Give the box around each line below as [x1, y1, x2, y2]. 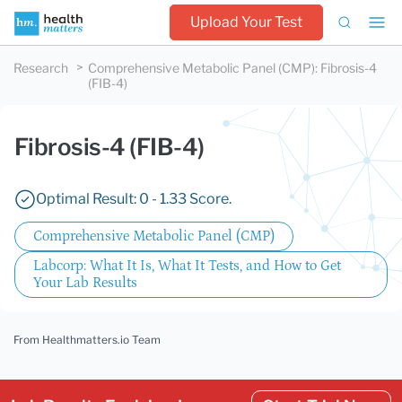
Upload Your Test [190, 13, 302, 31]
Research [13, 60, 68, 75]
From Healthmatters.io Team [13, 333, 161, 346]
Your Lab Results [33, 275, 137, 291]
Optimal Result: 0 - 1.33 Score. [36, 190, 232, 207]
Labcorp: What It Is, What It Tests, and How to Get [33, 258, 341, 274]
